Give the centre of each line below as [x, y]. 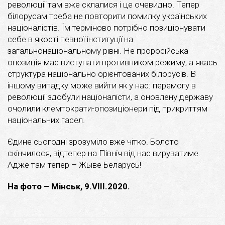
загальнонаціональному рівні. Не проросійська [98, 50]
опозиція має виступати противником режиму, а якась [113, 62]
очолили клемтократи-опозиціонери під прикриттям [107, 108]
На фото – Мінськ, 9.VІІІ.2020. [69, 186]
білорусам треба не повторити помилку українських [107, 16]
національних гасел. [46, 120]
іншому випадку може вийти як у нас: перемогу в [102, 85]
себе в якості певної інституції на [70, 39]
